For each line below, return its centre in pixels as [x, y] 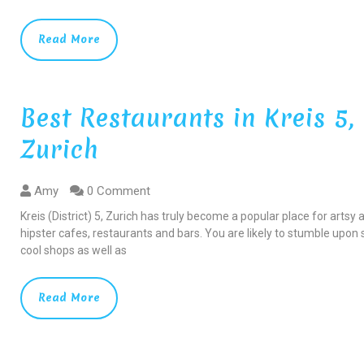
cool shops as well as [74, 251]
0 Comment [117, 191]
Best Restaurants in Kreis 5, [188, 119]
